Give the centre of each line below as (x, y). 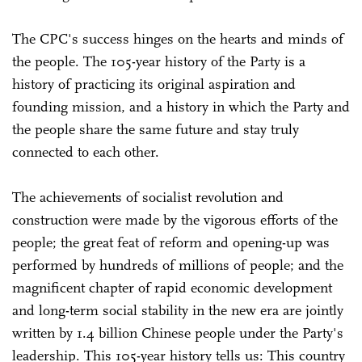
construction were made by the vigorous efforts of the (175, 219)
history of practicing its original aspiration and (154, 84)
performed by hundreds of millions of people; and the (178, 265)
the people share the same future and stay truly (156, 129)
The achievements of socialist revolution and (148, 197)
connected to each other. (88, 152)
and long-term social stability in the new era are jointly (178, 310)
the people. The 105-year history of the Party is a (159, 61)
